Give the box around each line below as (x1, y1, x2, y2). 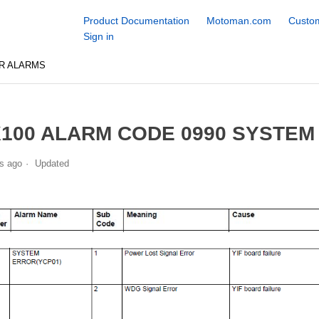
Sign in (83, 31, 114, 42)
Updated (34, 157, 69, 169)
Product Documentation (83, 15, 189, 26)
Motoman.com (206, 15, 271, 26)
